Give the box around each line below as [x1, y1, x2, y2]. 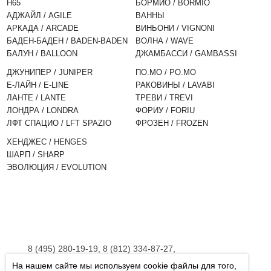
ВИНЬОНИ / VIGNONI [135, 24, 215, 33]
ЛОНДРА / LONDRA [7, 106, 79, 115]
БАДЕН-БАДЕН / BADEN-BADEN [7, 36, 128, 45]
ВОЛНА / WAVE [135, 36, 194, 45]
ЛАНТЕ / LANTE [7, 93, 67, 102]
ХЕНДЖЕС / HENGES [7, 137, 88, 146]
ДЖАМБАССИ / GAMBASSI [135, 49, 237, 58]
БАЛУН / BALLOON [7, 49, 78, 58]
